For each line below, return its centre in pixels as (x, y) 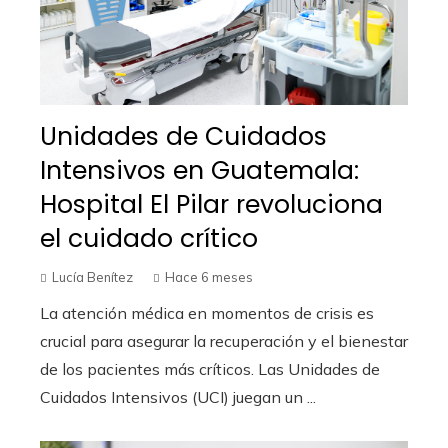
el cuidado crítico (149, 239)
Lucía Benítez (92, 277)
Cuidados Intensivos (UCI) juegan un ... (178, 397)
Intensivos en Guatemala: (199, 171)
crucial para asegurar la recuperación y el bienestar (224, 341)
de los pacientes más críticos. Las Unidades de (210, 369)
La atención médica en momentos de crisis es (207, 313)
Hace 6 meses (209, 277)
